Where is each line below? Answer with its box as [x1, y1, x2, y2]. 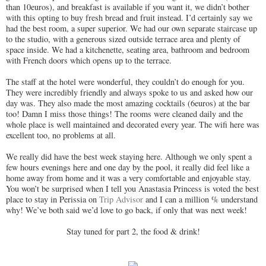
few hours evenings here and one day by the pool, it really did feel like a [6, 161, 249, 173]
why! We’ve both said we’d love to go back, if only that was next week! [6, 204, 247, 216]
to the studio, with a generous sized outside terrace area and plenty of [6, 33, 240, 45]
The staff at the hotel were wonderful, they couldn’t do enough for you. [6, 75, 245, 87]
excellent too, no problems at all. [6, 129, 116, 141]
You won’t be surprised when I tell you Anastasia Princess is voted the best [6, 182, 259, 194]
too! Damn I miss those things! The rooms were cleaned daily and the [6, 107, 243, 119]
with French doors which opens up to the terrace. [6, 54, 172, 66]
